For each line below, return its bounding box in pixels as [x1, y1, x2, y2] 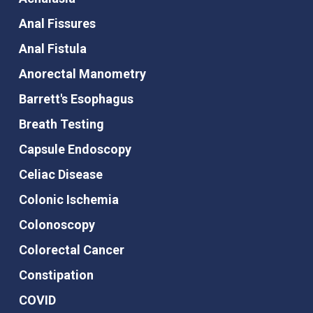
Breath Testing [18, 117, 104, 132]
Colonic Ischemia [18, 192, 119, 208]
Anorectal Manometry [18, 66, 146, 82]
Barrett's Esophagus [18, 92, 133, 107]
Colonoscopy [18, 217, 95, 233]
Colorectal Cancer [18, 242, 124, 258]
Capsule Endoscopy [18, 142, 131, 157]
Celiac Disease [18, 167, 103, 182]
